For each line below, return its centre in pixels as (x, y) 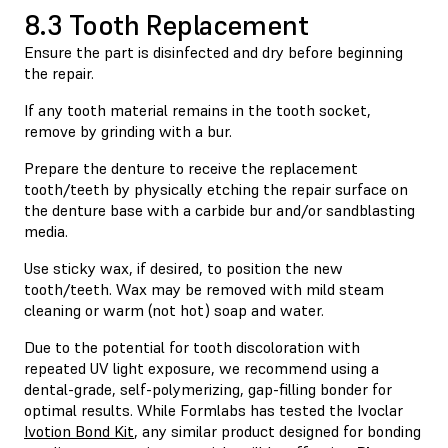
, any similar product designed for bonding (277, 430)
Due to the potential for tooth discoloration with (192, 346)
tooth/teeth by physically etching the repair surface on (216, 188)
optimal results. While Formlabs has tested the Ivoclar (213, 409)
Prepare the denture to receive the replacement (191, 167)
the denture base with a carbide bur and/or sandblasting (219, 209)
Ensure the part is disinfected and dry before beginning (213, 51)
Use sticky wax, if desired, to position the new (183, 267)
